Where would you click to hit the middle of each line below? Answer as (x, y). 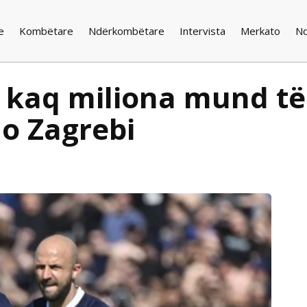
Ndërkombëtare (127, 31)
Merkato (261, 31)
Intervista (203, 31)
